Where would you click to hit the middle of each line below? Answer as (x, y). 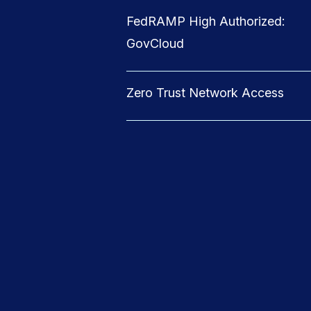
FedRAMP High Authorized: (205, 21)
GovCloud (155, 43)
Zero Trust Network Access (205, 93)
